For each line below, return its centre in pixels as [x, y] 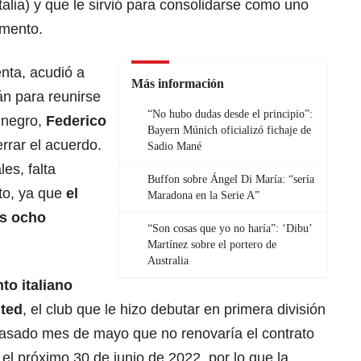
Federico [74, 121]
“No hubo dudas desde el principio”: [230, 114]
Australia [168, 261]
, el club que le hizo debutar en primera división [174, 310]
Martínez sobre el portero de [212, 245]
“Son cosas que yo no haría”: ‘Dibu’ [230, 229]
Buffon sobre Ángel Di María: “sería [231, 180]
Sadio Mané [174, 147]
